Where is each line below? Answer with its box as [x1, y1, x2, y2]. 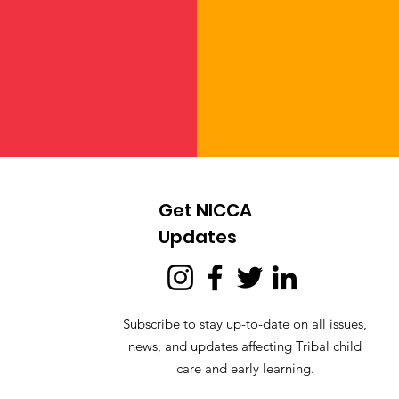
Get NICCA [159, 198, 253, 224]
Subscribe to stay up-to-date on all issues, [123, 315, 368, 333]
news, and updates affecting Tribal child [128, 338, 362, 355]
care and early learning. [175, 360, 314, 378]
